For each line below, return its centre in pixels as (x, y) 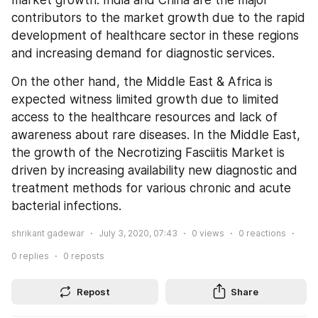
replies (33, 256)
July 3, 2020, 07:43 (138, 233)
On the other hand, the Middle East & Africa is (142, 81)
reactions (265, 233)
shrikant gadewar (48, 233)
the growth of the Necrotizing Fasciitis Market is (148, 152)
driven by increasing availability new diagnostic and (154, 170)
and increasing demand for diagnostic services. (143, 53)
